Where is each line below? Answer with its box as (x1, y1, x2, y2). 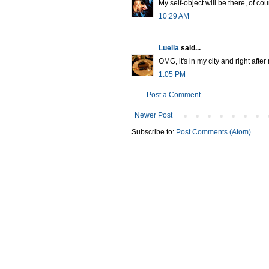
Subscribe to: (131, 127, 176, 136)
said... (179, 43, 201, 52)
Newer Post (134, 110, 172, 119)
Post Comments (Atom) (176, 127, 251, 136)
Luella (159, 43, 179, 52)
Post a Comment (147, 90, 201, 99)
